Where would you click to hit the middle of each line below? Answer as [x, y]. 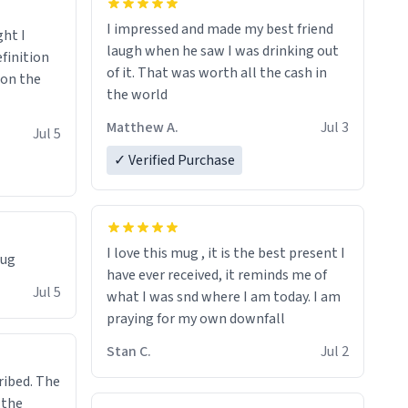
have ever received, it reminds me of [217, 275]
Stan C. [129, 352]
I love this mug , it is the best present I [226, 254]
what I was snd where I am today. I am [224, 297]
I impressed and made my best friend [220, 30]
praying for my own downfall [196, 319]
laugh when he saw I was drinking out [223, 51]
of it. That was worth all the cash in [217, 73]
